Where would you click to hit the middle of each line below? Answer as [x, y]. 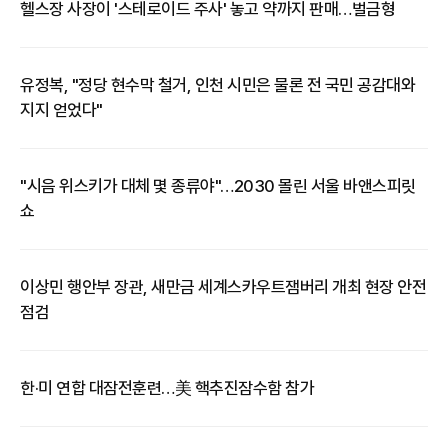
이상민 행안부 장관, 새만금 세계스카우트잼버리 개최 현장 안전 [223, 287]
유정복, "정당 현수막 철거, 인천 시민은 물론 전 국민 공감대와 [217, 85]
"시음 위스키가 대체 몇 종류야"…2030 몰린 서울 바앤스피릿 [218, 186]
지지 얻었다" [61, 110]
